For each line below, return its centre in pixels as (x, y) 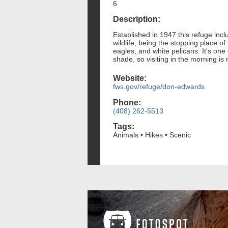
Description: (137, 19)
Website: (130, 78)
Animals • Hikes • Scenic (152, 135)
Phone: (127, 102)
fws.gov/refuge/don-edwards (159, 87)
